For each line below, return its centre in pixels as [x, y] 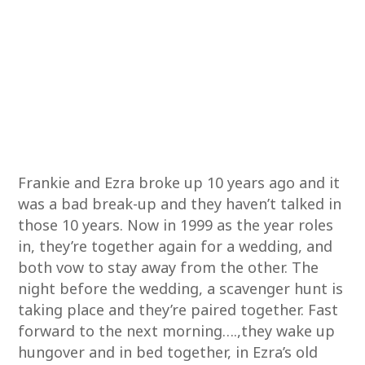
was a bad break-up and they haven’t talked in [180, 204]
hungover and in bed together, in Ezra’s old [168, 352]
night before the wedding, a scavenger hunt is [181, 288]
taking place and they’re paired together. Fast [178, 310]
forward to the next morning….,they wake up [177, 331]
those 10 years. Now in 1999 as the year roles [176, 225]
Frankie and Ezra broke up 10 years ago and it [179, 182]
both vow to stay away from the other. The [169, 267]
